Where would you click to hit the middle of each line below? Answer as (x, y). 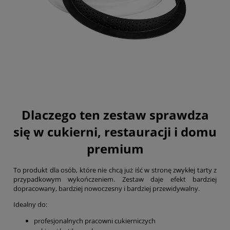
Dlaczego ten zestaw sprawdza (115, 115)
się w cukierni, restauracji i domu (115, 132)
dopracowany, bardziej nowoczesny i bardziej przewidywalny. (107, 189)
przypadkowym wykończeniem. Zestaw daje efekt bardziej (115, 179)
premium (115, 149)
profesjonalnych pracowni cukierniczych (95, 221)
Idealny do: (30, 205)
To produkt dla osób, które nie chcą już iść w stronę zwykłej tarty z (115, 170)
